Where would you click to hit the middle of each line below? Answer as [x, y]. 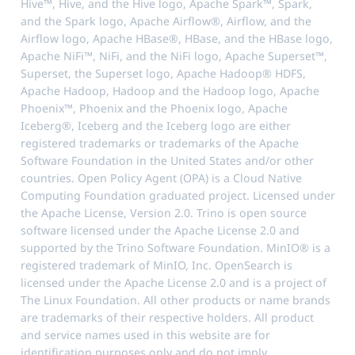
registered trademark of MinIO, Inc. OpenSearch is [156, 265]
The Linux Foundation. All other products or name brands [175, 300]
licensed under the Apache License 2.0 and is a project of [173, 283]
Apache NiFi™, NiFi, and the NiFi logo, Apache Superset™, [174, 56]
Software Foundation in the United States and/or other [167, 161]
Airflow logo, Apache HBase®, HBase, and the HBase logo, [176, 39]
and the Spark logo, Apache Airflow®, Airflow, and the [166, 21]
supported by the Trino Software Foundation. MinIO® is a [175, 248]
